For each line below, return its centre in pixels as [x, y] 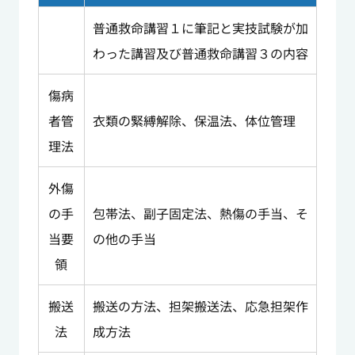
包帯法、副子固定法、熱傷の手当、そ [200, 214]
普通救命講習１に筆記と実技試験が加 [200, 28]
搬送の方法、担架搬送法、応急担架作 [200, 306]
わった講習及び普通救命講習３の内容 [200, 53]
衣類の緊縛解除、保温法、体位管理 [194, 121]
